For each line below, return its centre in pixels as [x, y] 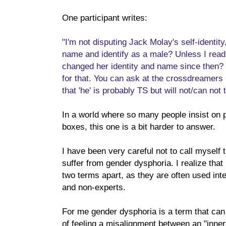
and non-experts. [94, 187]
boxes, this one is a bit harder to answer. [139, 126]
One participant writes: [105, 17]
